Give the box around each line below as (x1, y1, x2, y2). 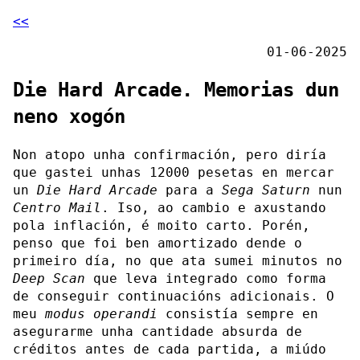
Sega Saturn (222, 182, 310, 198)
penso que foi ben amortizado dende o (13, 235, 302, 251)
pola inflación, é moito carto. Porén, (13, 217, 310, 233)
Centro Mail (13, 199, 101, 215)
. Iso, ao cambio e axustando (101, 199, 326, 215)
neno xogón (13, 104, 125, 128)
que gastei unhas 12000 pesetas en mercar (13, 164, 334, 180)
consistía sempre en (157, 305, 318, 321)
